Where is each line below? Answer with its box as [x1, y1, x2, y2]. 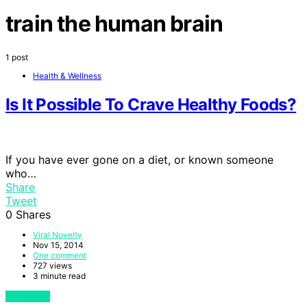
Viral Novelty [33, 229, 82, 240]
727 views [33, 260, 72, 271]
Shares [16, 207, 51, 221]
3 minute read [33, 270, 86, 281]
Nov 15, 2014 [33, 239, 84, 250]
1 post [5, 51, 28, 62]
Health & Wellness [33, 70, 101, 81]
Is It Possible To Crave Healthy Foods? [5, 94, 297, 114]
